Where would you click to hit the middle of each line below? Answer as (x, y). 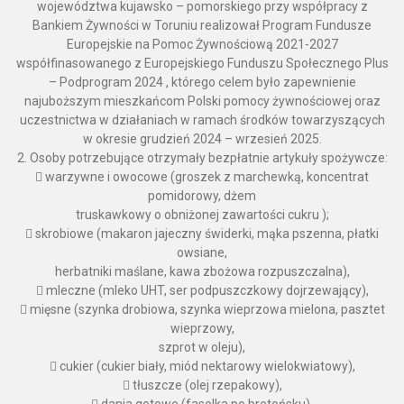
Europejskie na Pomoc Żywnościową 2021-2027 (202, 45)
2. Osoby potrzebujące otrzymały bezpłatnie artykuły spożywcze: (202, 158)
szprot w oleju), (202, 348)
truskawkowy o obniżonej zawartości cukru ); (202, 215)
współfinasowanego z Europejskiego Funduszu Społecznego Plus (202, 64)
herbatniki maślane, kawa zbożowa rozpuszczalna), (202, 272)
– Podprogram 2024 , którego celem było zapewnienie (202, 83)
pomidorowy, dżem (202, 196)
